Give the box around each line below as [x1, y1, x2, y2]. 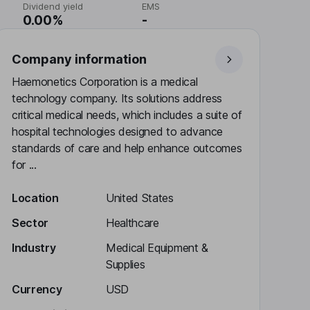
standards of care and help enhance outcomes [12, 141, 242, 155]
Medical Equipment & [106, 241, 208, 255]
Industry [12, 241, 56, 255]
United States [106, 191, 174, 205]
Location [12, 191, 59, 205]
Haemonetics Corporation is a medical [12, 75, 198, 89]
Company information [12, 52, 147, 66]
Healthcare [106, 216, 159, 230]
